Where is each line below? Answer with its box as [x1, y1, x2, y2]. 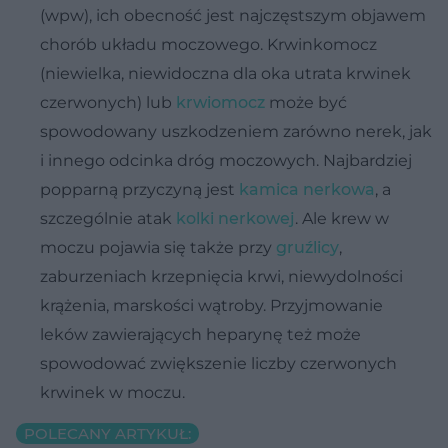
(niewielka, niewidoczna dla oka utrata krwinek [40, 63, 411, 83]
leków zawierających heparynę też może [40, 324, 361, 344]
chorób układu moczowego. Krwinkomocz [40, 34, 377, 54]
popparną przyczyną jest [40, 179, 239, 199]
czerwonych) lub [40, 92, 176, 112]
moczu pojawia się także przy [40, 237, 276, 257]
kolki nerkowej [176, 208, 295, 228]
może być [265, 92, 347, 112]
